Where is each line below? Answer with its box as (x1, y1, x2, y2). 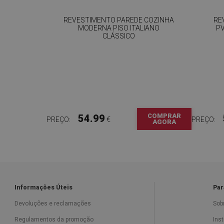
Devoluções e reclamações (14, 199, 91, 207)
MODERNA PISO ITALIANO (78, 23, 160, 32)
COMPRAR (147, 111, 181, 119)
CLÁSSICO (102, 31, 135, 40)
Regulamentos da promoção (14, 215, 93, 223)
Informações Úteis (14, 183, 72, 191)
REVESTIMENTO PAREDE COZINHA (63, 15, 174, 24)
